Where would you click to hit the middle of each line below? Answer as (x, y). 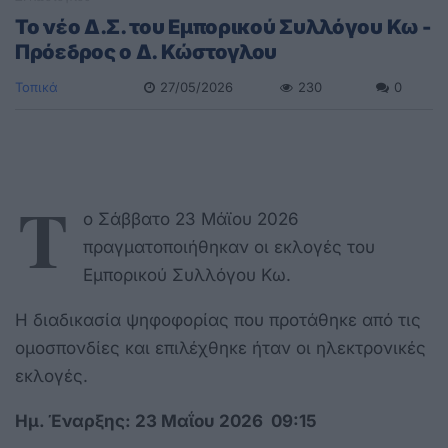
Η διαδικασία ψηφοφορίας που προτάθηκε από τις (218, 319)
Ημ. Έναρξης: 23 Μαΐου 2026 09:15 (166, 420)
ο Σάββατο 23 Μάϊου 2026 (191, 218)
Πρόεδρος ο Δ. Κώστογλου (146, 51)
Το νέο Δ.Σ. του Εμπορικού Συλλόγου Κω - (223, 26)
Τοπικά (36, 86)
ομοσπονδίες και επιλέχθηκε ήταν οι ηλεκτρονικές (220, 347)
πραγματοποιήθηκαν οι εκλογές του (229, 246)
